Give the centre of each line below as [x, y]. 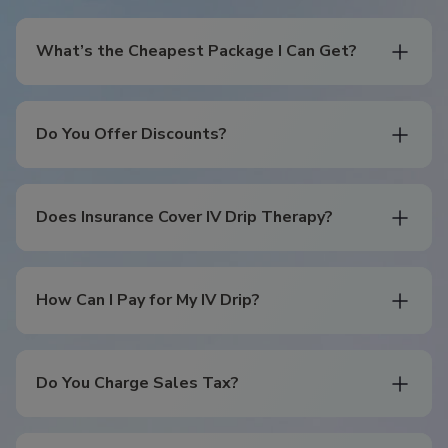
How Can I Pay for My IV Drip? [148, 300]
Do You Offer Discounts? [131, 134]
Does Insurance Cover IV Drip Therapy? [184, 217]
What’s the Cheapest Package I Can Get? [196, 51]
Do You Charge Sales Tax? [137, 383]
